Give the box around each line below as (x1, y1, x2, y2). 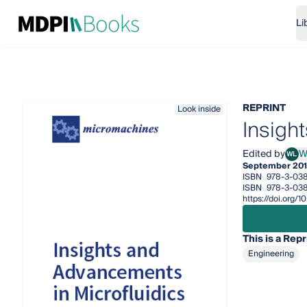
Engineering (247, 247, 294, 261)
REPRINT (242, 100, 286, 116)
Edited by (242, 146, 285, 162)
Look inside (177, 102, 221, 116)
